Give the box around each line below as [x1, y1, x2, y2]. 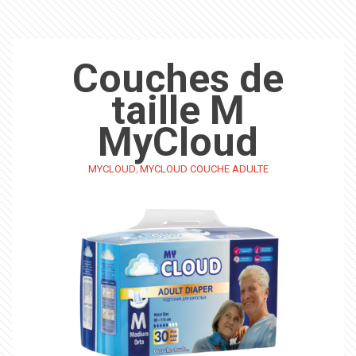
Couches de [72, 56, 284, 102]
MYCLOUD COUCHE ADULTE [139, 163, 269, 175]
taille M [111, 87, 245, 133]
